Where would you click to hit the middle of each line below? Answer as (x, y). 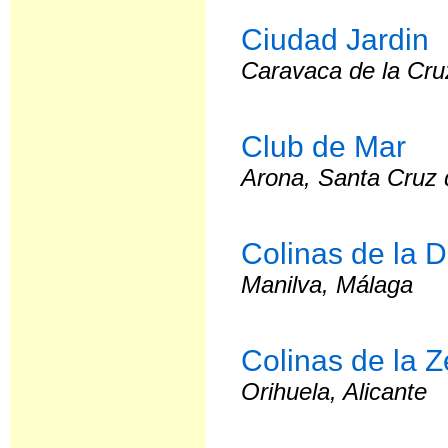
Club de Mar (324, 146)
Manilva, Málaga (327, 284)
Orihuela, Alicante (334, 391)
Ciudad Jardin (335, 39)
